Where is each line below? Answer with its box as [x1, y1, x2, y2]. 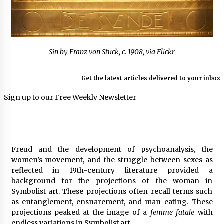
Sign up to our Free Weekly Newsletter [3, 93, 136, 102]
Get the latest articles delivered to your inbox [81, 75, 220, 82]
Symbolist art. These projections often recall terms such [11, 187, 213, 196]
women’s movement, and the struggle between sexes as [11, 155, 213, 165]
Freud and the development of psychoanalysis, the [11, 145, 213, 154]
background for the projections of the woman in [11, 176, 213, 186]
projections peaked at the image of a [11, 208, 150, 217]
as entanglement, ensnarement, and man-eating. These [11, 197, 213, 207]
